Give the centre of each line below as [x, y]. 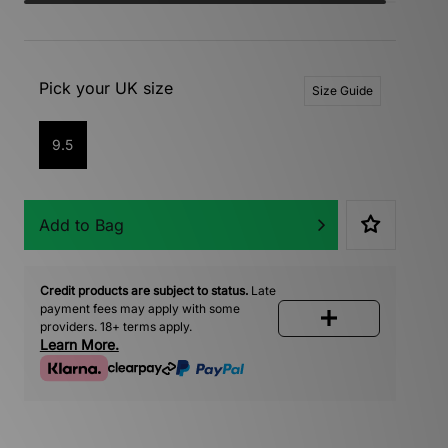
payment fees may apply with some [139, 308]
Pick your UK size [105, 87]
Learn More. [79, 344]
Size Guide [342, 90]
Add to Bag [81, 224]
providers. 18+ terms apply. [115, 326]
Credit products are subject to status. [143, 290]
